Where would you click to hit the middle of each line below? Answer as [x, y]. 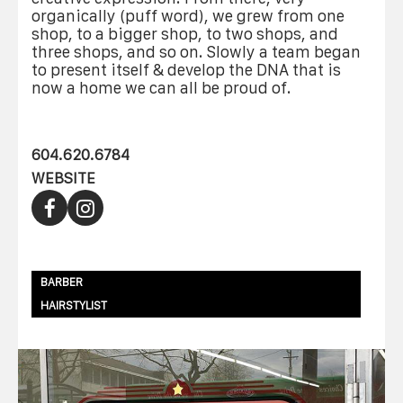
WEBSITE [63, 178]
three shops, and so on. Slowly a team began [196, 52]
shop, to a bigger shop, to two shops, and [185, 34]
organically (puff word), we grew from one [188, 16]
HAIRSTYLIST [74, 305]
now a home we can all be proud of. [161, 88]
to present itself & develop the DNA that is [186, 70]
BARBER [62, 282]
